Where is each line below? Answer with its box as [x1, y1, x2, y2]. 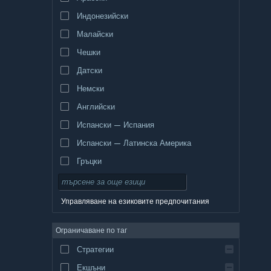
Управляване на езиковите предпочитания [61, 197, 209, 206]
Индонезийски [76, 10, 128, 21]
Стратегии [76, 244, 114, 254]
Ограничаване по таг [56, 225, 127, 235]
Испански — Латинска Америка [76, 137, 191, 148]
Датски [76, 65, 102, 75]
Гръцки [76, 155, 102, 166]
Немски [76, 83, 104, 93]
